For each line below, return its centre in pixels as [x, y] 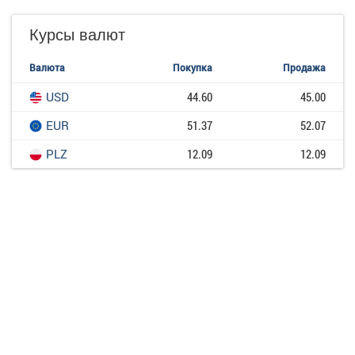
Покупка [193, 68]
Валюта [47, 68]
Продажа [304, 68]
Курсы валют [77, 34]
